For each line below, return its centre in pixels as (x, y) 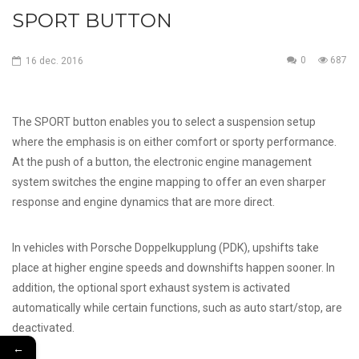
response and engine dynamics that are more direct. (143, 202)
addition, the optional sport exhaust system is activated (151, 288)
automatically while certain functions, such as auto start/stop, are (177, 308)
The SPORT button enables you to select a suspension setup (164, 122)
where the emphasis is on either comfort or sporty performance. (174, 142)
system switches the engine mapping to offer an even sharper (169, 182)
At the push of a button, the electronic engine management (162, 162)
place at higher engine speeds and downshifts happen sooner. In (173, 268)
